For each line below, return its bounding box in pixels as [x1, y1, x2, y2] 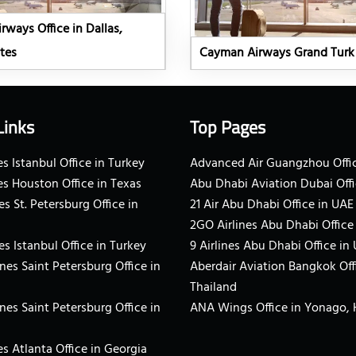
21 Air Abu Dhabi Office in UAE [190, 195, 354, 216]
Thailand [190, 277, 237, 299]
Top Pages [190, 114, 265, 141]
